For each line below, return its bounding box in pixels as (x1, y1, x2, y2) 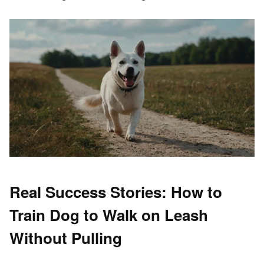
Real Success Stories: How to (9, 180, 222, 203)
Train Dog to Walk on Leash (9, 203, 208, 226)
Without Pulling (9, 226, 122, 249)
